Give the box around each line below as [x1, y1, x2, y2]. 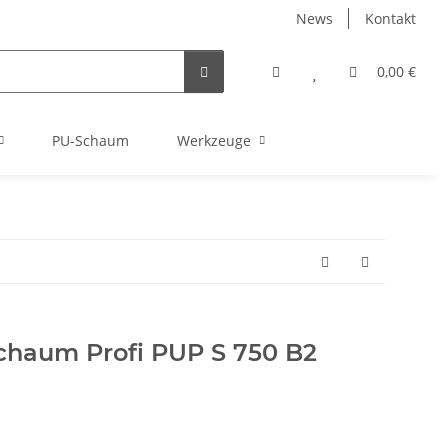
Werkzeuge [177, 131, 251, 150]
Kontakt [365, 9, 416, 28]
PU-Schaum [52, 131, 129, 150]
